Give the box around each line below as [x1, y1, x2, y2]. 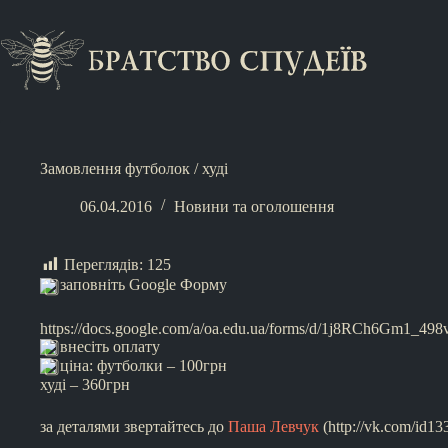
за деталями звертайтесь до [40, 418, 228, 436]
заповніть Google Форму [56, 276, 227, 294]
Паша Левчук [228, 418, 319, 436]
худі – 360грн [40, 376, 130, 394]
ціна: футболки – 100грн [56, 356, 227, 374]
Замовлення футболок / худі [40, 160, 228, 177]
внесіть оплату [56, 337, 160, 355]
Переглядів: [64, 256, 143, 273]
